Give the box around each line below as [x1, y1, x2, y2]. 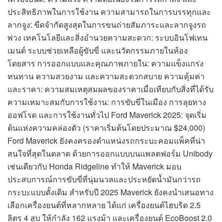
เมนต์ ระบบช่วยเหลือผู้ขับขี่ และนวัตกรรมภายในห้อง [7, 44, 188, 56]
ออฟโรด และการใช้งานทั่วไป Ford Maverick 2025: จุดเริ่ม [7, 109, 207, 120]
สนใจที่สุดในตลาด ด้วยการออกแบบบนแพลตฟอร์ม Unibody [7, 147, 213, 159]
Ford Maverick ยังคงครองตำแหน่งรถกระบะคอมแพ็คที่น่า [7, 134, 205, 146]
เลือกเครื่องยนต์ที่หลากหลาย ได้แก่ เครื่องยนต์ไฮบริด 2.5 [7, 199, 201, 211]
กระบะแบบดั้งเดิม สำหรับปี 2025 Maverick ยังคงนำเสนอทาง [7, 186, 214, 198]
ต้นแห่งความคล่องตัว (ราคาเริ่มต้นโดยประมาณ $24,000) [7, 121, 205, 133]
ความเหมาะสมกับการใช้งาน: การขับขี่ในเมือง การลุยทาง [7, 96, 206, 108]
